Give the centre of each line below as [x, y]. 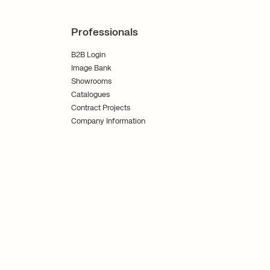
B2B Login [88, 55]
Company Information [108, 121]
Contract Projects [101, 108]
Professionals [105, 32]
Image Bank [91, 68]
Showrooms [91, 81]
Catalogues [90, 95]
